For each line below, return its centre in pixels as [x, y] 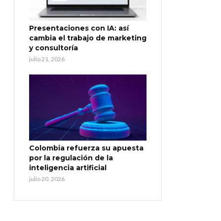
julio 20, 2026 [47, 179]
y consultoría [54, 48]
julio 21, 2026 [47, 59]
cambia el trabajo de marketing [88, 38]
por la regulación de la [71, 158]
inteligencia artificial [68, 167]
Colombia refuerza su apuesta [86, 148]
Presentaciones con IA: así [79, 28]
